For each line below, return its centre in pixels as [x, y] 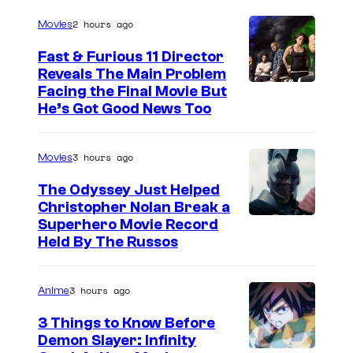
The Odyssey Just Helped [129, 190]
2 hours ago [103, 24]
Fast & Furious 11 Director [131, 57]
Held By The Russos [108, 242]
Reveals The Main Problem [132, 74]
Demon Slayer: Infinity [117, 341]
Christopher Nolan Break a [134, 208]
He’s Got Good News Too [124, 109]
